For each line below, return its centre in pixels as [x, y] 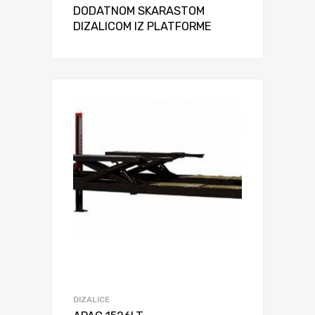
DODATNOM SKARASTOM [139, 11]
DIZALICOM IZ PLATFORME [142, 26]
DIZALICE [91, 300]
